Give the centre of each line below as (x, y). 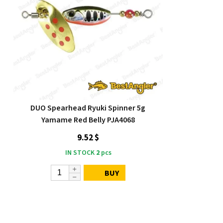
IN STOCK (80, 153)
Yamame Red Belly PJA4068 (88, 120)
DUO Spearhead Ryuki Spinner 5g (88, 108)
